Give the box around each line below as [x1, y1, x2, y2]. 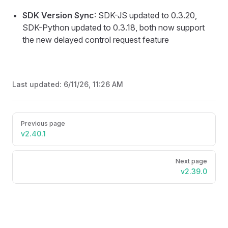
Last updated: [12, 80, 64, 89]
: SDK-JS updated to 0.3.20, [94, 10, 197, 20]
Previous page [21, 120, 65, 127]
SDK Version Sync [22, 10, 94, 20]
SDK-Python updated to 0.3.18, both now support [22, 22, 205, 33]
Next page [176, 157, 207, 165]
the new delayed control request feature [22, 35, 169, 45]
